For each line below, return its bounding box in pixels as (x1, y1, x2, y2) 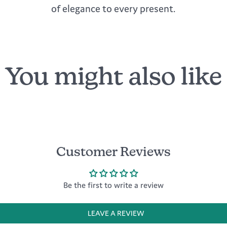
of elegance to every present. (51, 2, 176, 15)
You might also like (5, 66, 222, 91)
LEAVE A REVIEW (88, 208, 144, 218)
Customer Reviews (56, 146, 171, 160)
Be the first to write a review (63, 180, 164, 191)
